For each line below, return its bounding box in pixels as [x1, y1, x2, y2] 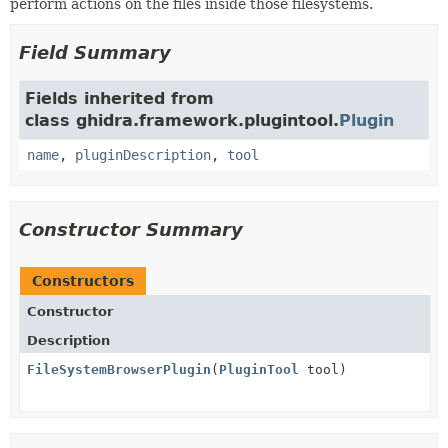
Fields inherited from [25, 88, 214, 108]
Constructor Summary [19, 218, 243, 240]
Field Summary [19, 41, 171, 63]
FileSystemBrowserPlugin [27, 361, 211, 377]
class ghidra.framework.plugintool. [25, 110, 339, 130]
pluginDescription [75, 146, 211, 163]
